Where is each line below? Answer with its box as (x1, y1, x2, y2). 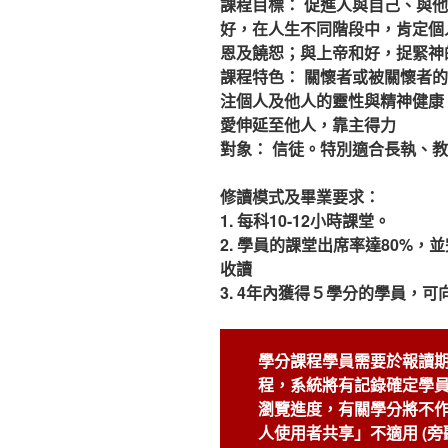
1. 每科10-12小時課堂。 (220, 209, 390, 233)
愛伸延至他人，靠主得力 (220, 113, 396, 137)
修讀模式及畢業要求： (220, 185, 380, 209)
